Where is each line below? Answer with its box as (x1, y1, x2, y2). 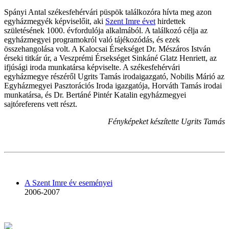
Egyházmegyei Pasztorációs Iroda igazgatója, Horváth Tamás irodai (4, 81, 222, 90)
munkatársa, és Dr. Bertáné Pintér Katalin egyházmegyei (4, 90, 186, 100)
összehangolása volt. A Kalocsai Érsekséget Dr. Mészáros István (4, 44, 211, 54)
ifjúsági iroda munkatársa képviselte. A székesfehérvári (4, 63, 180, 72)
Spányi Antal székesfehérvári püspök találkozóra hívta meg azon (4, 8, 212, 17)
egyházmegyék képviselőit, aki (4, 17, 105, 26)
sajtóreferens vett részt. (4, 100, 77, 109)
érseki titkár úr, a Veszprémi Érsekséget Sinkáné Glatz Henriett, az (4, 54, 217, 63)
